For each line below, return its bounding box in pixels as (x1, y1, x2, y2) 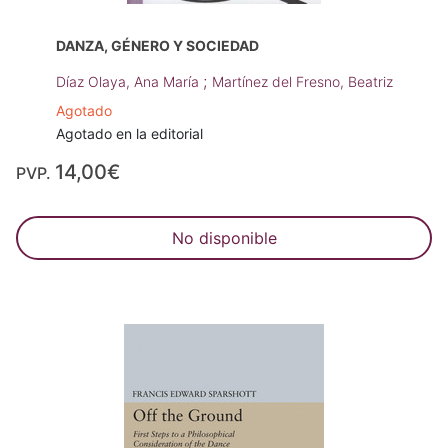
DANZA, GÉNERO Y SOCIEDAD (55, 37, 259, 55)
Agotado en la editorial (55, 125, 203, 143)
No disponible (171, 228, 277, 249)
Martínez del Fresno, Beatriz (211, 73, 393, 91)
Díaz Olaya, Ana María (55, 73, 203, 91)
